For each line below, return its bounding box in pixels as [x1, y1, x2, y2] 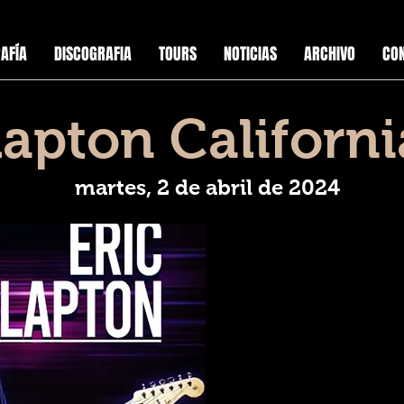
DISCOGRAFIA [53, 42, 132, 66]
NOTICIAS [223, 42, 277, 66]
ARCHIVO [303, 42, 355, 66]
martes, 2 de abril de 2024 [75, 175, 340, 199]
